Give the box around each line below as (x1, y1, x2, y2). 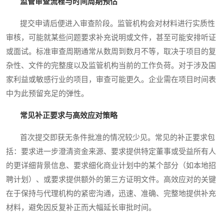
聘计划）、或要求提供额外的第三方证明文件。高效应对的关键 (6, 175, 216, 184)
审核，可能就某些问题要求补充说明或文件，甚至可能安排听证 (6, 33, 216, 42)
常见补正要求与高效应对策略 (20, 111, 117, 120)
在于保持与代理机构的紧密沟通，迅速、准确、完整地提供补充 (6, 189, 216, 198)
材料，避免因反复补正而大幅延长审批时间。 (6, 203, 156, 212)
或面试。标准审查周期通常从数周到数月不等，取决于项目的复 (6, 47, 216, 56)
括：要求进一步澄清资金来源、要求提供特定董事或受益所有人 (6, 147, 216, 156)
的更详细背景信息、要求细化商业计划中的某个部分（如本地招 (6, 161, 216, 170)
